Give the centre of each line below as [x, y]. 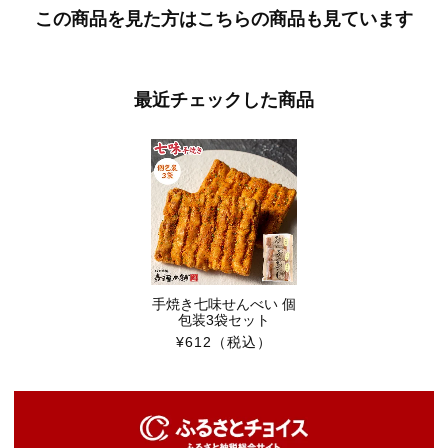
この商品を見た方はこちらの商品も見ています [224, 19]
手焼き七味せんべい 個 [224, 304]
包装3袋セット [224, 320]
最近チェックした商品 [224, 100]
